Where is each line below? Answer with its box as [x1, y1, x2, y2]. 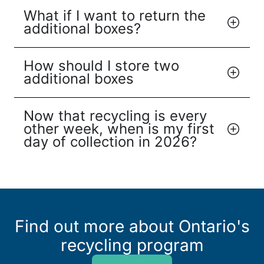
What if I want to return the [24, 7, 206, 25]
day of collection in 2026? [24, 133, 197, 151]
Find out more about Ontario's [14, 216, 250, 237]
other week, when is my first [24, 120, 214, 138]
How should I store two [24, 57, 179, 75]
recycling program [60, 235, 204, 256]
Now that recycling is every [24, 107, 207, 125]
